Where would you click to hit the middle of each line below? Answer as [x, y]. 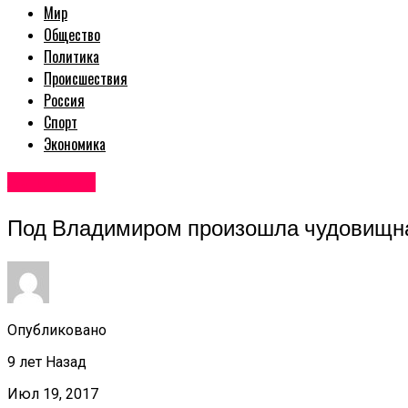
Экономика [75, 144]
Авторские [51, 183]
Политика [71, 57]
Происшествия [86, 79]
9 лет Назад [47, 362]
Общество [72, 35]
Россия [64, 101]
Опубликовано [57, 330]
